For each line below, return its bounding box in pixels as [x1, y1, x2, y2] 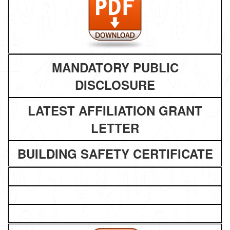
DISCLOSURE [75, 76, 155, 93]
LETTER [91, 119, 139, 137]
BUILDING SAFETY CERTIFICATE [17, 145, 213, 162]
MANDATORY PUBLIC [51, 59, 179, 76]
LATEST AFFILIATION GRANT [28, 102, 202, 119]
